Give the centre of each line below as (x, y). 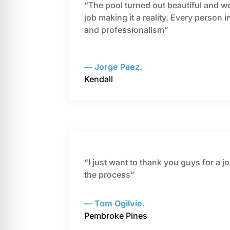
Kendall (99, 79)
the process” (110, 175)
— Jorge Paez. (113, 67)
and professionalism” (127, 30)
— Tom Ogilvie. (115, 204)
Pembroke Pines (116, 216)
